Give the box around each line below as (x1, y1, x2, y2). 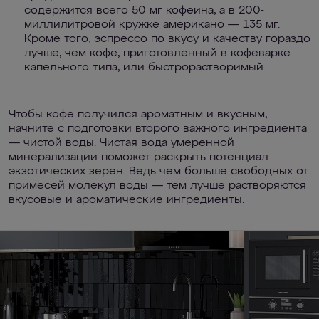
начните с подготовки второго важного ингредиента (9, 123, 307, 135)
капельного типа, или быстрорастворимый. (24, 62, 266, 73)
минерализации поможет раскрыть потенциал (9, 152, 268, 163)
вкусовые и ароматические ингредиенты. (9, 194, 244, 206)
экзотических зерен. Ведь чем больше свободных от (9, 166, 308, 177)
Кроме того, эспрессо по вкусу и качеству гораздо (24, 33, 310, 45)
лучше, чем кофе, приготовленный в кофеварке (24, 48, 291, 59)
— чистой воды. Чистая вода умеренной (9, 137, 234, 149)
